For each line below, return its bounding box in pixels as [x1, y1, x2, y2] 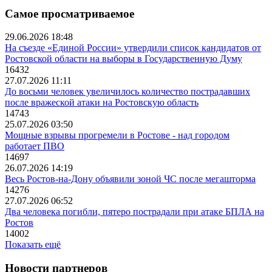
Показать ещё [5, 239, 61, 250]
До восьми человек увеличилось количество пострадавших [5, 86, 250, 97]
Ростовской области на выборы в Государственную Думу [5, 53, 242, 64]
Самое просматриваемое [5, 7, 134, 20]
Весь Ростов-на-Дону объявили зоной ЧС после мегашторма [5, 174, 256, 185]
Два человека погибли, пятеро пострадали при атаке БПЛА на [5, 206, 264, 217]
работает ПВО [5, 141, 64, 152]
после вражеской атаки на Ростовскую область [5, 97, 199, 108]
